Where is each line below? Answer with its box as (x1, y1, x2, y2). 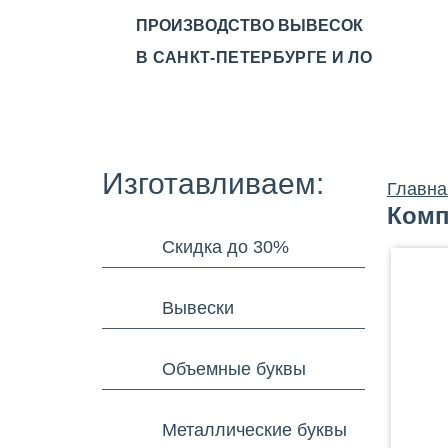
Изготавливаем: (102, 167, 324, 200)
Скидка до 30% (162, 236, 289, 257)
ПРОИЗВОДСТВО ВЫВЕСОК (136, 17, 363, 34)
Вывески (162, 297, 234, 318)
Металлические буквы (162, 419, 347, 440)
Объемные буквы (162, 358, 306, 379)
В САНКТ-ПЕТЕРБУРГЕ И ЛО (136, 49, 373, 66)
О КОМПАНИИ (281, 105, 376, 122)
